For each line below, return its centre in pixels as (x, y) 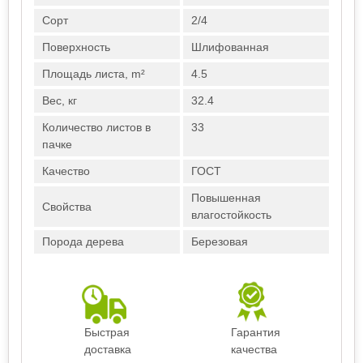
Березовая (220, 241)
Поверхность (76, 47)
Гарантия (255, 332)
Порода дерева (83, 241)
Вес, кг (60, 100)
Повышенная (226, 198)
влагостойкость (231, 215)
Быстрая (107, 332)
